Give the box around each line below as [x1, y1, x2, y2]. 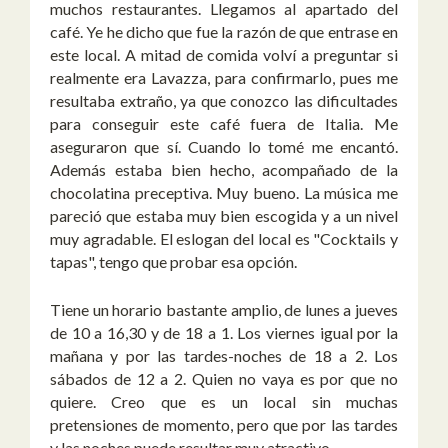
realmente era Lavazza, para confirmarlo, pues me [50, 68, 398, 88]
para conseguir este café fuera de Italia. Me [50, 114, 398, 134]
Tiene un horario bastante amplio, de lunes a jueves [50, 300, 398, 320]
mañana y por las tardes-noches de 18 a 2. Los [50, 346, 398, 366]
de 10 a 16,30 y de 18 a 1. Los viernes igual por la [50, 323, 398, 343]
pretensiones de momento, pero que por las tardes [50, 415, 398, 435]
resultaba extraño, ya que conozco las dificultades [50, 91, 398, 111]
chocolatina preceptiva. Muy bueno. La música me [50, 183, 398, 203]
